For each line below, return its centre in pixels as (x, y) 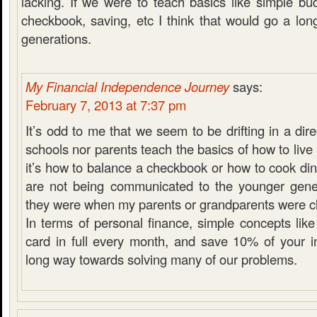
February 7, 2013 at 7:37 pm (106, 105)
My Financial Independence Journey (127, 86)
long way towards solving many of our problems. (161, 259)
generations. (56, 38)
